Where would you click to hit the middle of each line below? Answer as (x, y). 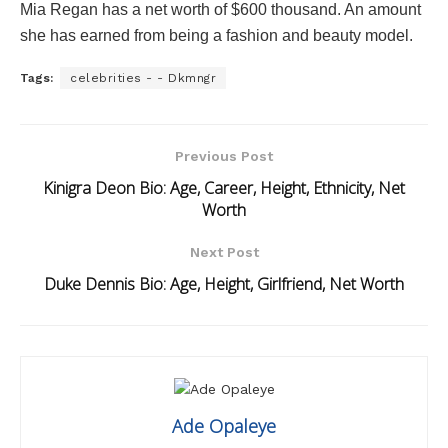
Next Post (224, 251)
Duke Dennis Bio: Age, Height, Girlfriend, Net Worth (224, 283)
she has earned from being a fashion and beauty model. (216, 35)
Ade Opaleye (224, 426)
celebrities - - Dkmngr (143, 77)
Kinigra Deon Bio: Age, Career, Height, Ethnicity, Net (224, 187)
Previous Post (224, 155)
